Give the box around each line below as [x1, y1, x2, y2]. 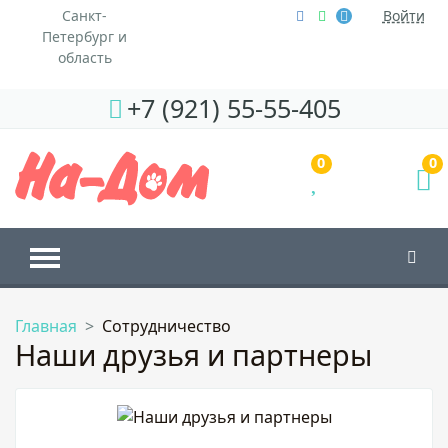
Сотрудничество [102, 314, 231, 337]
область [57, 47, 112, 67]
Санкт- [62, 5, 108, 25]
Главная [15, 314, 77, 337]
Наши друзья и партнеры [15, 334, 372, 374]
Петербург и [42, 26, 128, 46]
